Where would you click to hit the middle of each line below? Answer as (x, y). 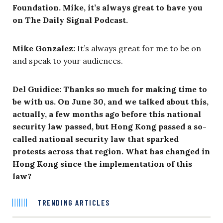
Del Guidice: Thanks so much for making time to (110, 89)
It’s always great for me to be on (138, 48)
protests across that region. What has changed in (111, 151)
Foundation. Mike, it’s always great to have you (108, 7)
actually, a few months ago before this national (107, 114)
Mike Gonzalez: (44, 48)
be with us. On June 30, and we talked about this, (111, 101)
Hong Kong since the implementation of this (102, 164)
